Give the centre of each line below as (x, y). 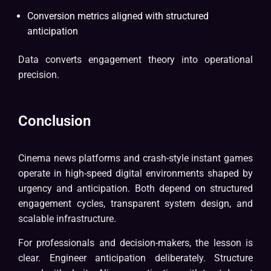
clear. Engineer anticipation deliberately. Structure (135, 258)
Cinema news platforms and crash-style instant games (135, 158)
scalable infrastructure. (67, 219)
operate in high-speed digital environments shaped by (135, 174)
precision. (39, 75)
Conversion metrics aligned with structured (118, 16)
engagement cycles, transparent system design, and (135, 204)
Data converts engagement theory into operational (135, 60)
